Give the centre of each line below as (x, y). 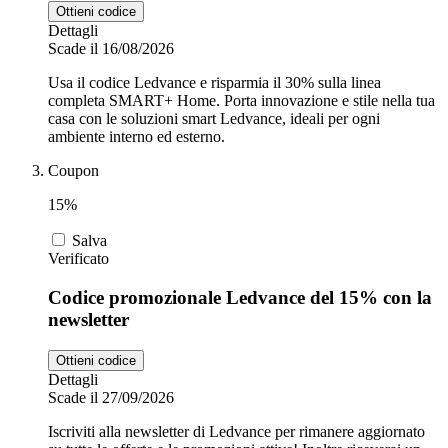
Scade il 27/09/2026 (111, 397)
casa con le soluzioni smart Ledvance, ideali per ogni (214, 119)
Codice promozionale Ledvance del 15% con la (240, 298)
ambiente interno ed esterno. (136, 137)
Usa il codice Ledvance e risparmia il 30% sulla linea (214, 83)
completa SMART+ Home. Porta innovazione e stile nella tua (241, 101)
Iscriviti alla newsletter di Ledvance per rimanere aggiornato (236, 431)
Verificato (78, 259)
